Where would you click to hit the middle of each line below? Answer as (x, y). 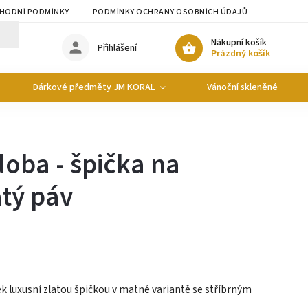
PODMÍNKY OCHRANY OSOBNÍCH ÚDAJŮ (170, 12)
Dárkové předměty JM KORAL (94, 87)
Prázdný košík (240, 53)
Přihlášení (117, 48)
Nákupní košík (239, 42)
